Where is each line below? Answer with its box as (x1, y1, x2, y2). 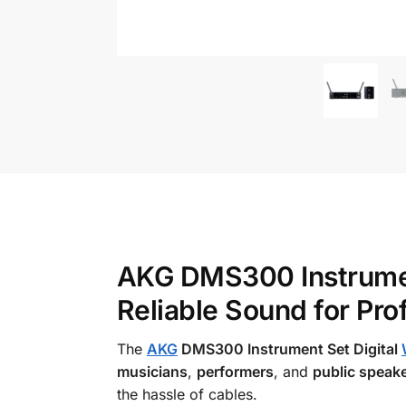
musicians (116, 362, 188, 381)
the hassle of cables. (116, 384, 257, 403)
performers (196, 362, 274, 381)
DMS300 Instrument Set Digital (177, 339, 401, 358)
